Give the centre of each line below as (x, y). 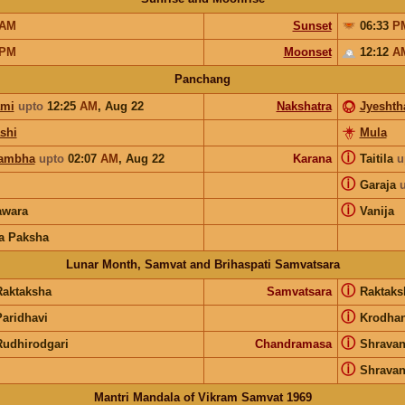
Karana (312, 158)
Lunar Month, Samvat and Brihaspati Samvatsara (202, 264)
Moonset (307, 52)
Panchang (202, 79)
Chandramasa (293, 344)
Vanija (377, 211)
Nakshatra (304, 106)
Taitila (378, 158)
